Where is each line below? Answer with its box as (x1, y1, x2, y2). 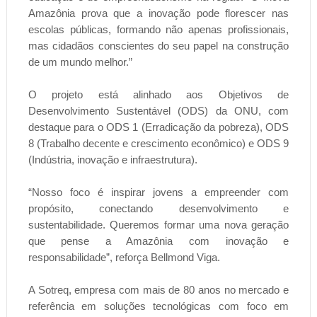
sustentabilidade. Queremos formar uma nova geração (28, 219, 289, 231)
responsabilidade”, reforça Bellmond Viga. (28, 251, 220, 264)
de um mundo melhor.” (28, 56, 132, 69)
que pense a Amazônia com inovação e (28, 235, 289, 248)
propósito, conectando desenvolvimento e (28, 202, 289, 215)
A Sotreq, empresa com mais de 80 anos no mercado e (28, 284, 289, 296)
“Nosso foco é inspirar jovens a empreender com (28, 186, 289, 199)
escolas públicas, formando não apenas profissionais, (28, 23, 289, 36)
